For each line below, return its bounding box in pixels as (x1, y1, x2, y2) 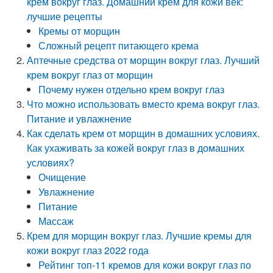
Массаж (38, 214, 74, 228)
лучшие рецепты (27, 9, 103, 23)
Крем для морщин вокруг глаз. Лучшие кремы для (27, 229, 252, 243)
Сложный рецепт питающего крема (38, 38, 199, 52)
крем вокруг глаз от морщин (27, 68, 154, 82)
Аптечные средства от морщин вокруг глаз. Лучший (27, 53, 260, 67)
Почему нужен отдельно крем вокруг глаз (38, 82, 225, 96)
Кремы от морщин (38, 24, 121, 38)
